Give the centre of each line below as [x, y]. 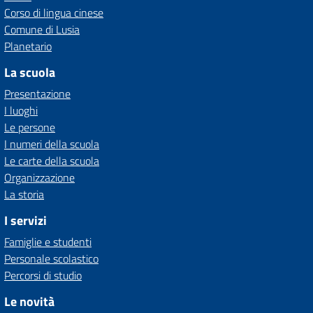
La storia [24, 194]
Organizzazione [39, 177]
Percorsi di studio [43, 275]
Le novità [29, 301]
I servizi [26, 220]
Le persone [30, 127]
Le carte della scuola [52, 161]
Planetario [28, 46]
